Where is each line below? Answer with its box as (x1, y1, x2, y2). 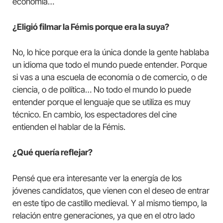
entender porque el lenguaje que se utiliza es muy (12, 97, 191, 108)
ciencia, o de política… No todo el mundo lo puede (12, 85, 191, 95)
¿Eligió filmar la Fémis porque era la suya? (12, 22, 169, 32)
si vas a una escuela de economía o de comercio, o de (12, 72, 207, 83)
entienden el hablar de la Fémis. (12, 122, 125, 132)
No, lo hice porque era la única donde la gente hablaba (12, 47, 209, 58)
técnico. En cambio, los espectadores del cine (12, 110, 177, 120)
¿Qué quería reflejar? (12, 147, 93, 158)
